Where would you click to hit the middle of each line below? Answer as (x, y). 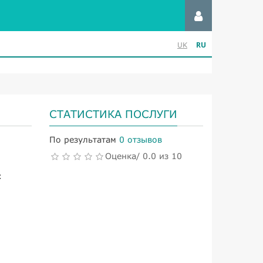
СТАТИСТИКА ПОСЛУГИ (113, 114)
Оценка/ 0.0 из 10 (143, 156)
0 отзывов (140, 139)
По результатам (82, 139)
